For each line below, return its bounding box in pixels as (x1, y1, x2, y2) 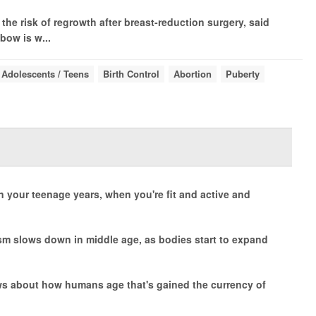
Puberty (225, 67, 260, 80)
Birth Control (102, 67, 159, 80)
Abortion (173, 67, 212, 80)
